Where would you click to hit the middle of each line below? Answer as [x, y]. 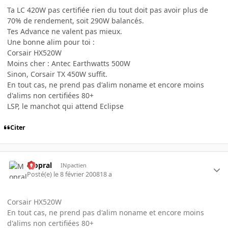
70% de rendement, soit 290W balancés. [76, 20]
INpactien [73, 165]
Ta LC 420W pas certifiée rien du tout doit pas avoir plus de [108, 10]
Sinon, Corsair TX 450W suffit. [57, 74]
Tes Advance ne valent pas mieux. [65, 31]
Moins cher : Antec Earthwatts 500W [69, 63]
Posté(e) [40, 175]
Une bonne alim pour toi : [51, 42]
